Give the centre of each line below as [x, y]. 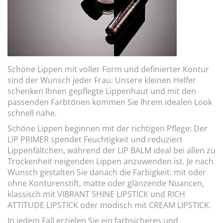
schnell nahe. [32, 113]
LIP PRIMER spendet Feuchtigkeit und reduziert [95, 139]
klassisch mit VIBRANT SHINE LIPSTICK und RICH [96, 194]
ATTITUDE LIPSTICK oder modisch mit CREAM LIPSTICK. [109, 205]
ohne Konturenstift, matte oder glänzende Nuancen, [106, 183]
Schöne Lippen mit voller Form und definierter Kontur [108, 69]
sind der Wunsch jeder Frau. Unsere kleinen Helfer [102, 80]
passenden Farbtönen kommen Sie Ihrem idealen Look [110, 102]
